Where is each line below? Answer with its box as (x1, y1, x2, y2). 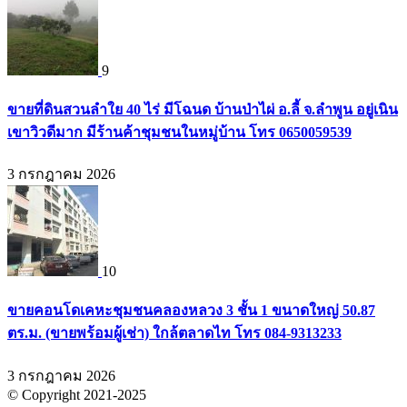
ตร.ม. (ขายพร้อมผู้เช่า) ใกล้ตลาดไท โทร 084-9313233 (7, 325, 342, 342)
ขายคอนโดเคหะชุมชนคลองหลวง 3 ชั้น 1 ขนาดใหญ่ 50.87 (7, 303, 375, 319)
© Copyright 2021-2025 (7, 386, 146, 402)
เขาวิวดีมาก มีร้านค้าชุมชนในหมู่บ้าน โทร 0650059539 (7, 124, 352, 140)
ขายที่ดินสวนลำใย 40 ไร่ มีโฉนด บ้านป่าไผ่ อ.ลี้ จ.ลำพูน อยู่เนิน (7, 101, 398, 117)
